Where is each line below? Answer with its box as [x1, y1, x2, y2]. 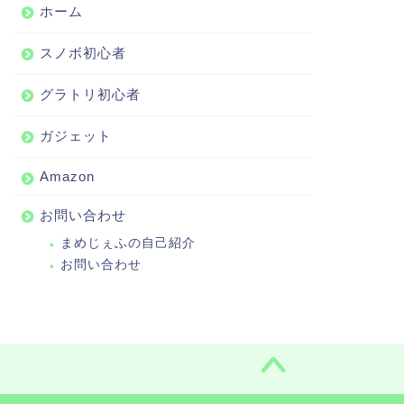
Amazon [39, 168, 95, 184]
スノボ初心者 [39, 44, 126, 60]
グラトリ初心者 [39, 86, 141, 102]
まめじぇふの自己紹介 [60, 235, 196, 250]
